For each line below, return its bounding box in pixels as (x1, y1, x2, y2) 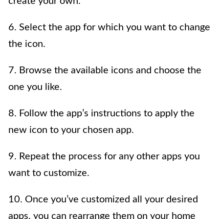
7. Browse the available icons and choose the (8, 65, 201, 75)
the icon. (8, 39, 45, 49)
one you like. (8, 82, 62, 92)
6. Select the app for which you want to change (8, 22, 210, 32)
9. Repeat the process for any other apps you (8, 151, 200, 161)
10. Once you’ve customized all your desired (8, 194, 198, 204)
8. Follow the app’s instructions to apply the (8, 108, 195, 118)
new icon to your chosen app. (8, 125, 134, 135)
